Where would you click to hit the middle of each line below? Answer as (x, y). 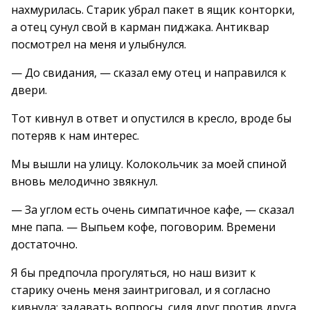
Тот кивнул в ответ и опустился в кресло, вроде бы (151, 118)
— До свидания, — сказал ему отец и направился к (149, 73)
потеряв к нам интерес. (75, 136)
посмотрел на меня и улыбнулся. (99, 44)
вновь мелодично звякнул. (84, 181)
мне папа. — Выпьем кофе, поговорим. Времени (143, 227)
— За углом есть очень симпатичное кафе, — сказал (153, 210)
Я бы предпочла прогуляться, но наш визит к (134, 273)
